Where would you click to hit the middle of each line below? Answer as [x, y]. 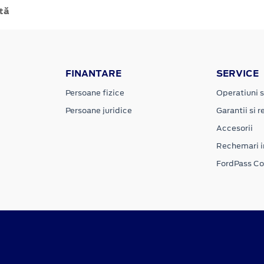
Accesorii [234, 128]
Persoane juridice [99, 110]
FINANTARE [94, 73]
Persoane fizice [95, 93]
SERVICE [237, 73]
